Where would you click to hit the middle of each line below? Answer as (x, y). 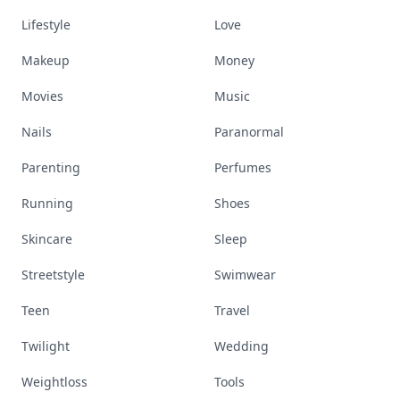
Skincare (47, 239)
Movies (42, 96)
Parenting (51, 167)
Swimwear (245, 275)
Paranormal (249, 132)
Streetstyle (53, 275)
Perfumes (243, 167)
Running (47, 203)
